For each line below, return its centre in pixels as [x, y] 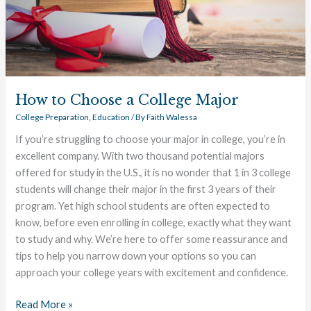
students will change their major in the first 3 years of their [146, 190]
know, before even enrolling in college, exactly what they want [154, 223]
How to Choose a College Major [127, 100]
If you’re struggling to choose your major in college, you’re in [151, 140]
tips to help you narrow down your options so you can [136, 256]
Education [111, 117]
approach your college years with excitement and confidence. [152, 273]
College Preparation [52, 117]
